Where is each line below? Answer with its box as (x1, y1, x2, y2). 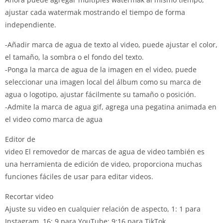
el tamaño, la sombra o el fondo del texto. (5, 52, 144, 62)
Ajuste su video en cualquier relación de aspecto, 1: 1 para (5, 204, 201, 214)
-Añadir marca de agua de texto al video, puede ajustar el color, (5, 40, 218, 49)
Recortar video (5, 192, 53, 201)
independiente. (5, 20, 56, 29)
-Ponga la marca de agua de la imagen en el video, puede (5, 65, 197, 74)
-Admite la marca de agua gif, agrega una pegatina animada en (5, 102, 217, 111)
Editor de (5, 134, 35, 144)
